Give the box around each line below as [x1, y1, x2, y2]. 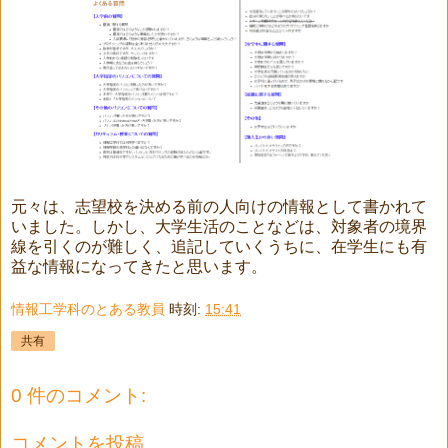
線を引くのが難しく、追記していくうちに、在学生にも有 [11, 237, 427, 255]
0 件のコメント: [11, 385, 146, 407]
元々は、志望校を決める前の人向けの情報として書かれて [11, 197, 427, 215]
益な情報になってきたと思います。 [11, 257, 267, 275]
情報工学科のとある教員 [11, 301, 165, 318]
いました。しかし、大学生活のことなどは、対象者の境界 [11, 217, 427, 235]
